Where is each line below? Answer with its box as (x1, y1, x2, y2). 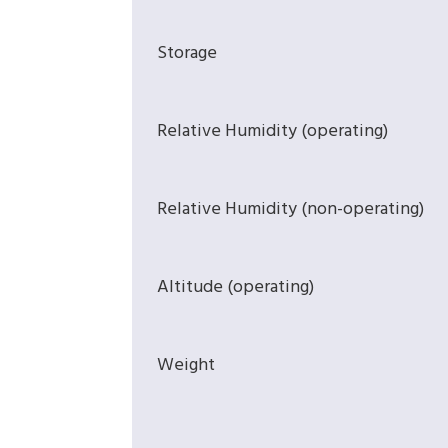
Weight (157, 351, 215, 381)
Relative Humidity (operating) (157, 117, 388, 147)
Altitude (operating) (157, 273, 314, 303)
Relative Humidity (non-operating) (157, 195, 424, 225)
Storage (157, 39, 217, 69)
